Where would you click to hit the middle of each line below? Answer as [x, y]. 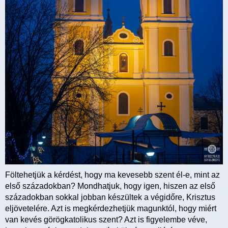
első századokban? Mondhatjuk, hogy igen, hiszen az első [110, 186]
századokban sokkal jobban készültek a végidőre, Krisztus [110, 197]
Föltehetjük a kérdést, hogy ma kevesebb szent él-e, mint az [112, 175]
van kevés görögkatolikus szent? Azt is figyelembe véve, [106, 220]
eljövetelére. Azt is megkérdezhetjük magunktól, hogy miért [111, 209]
